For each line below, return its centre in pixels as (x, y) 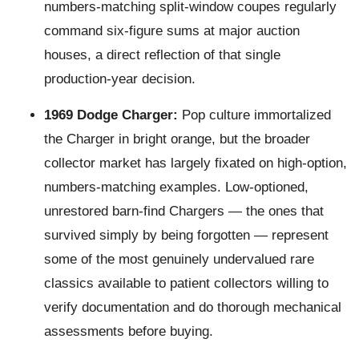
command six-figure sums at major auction (172, 31)
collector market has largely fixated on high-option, (196, 163)
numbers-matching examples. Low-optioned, (176, 187)
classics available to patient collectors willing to (186, 283)
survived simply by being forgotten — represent (186, 235)
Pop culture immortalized (254, 115)
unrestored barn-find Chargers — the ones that (184, 211)
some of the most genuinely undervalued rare (179, 259)
